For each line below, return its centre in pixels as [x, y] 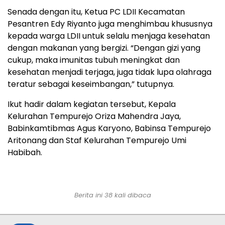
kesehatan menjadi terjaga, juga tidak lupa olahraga [109, 72]
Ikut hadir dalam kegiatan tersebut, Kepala [92, 104]
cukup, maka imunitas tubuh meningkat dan [94, 60]
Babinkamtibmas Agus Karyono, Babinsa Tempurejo [109, 128]
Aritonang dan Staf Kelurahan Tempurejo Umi [97, 140]
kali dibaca [132, 195]
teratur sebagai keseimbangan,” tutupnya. [91, 84]
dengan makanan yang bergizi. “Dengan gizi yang [104, 48]
